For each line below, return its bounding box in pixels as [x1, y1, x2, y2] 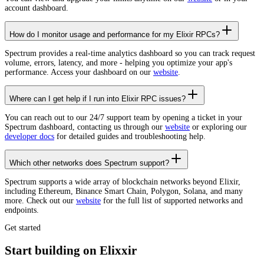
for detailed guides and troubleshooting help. [54, 132, 206, 141]
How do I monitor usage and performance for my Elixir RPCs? [9, 30, 220, 39]
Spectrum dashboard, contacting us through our [5, 123, 165, 132]
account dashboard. [5, 4, 68, 13]
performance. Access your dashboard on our [5, 68, 153, 77]
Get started [5, 223, 41, 233]
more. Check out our [5, 196, 76, 206]
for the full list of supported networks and [101, 196, 243, 206]
